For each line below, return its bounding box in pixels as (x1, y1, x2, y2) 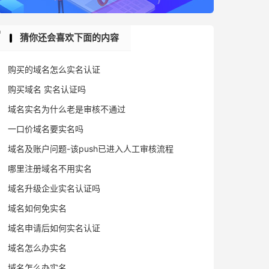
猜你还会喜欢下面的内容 (20, 32, 119, 43)
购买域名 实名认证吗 (8, 84, 86, 94)
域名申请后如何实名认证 (8, 223, 100, 233)
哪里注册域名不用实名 (8, 163, 92, 174)
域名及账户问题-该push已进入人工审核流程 (8, 144, 174, 154)
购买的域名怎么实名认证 (8, 64, 100, 74)
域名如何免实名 (8, 203, 67, 213)
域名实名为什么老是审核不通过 (8, 104, 125, 114)
